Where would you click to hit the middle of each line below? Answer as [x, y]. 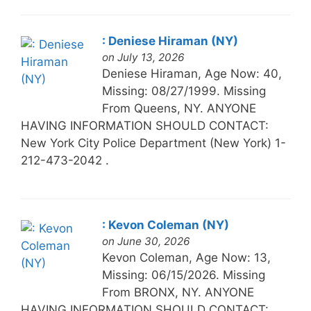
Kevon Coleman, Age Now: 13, [186, 257]
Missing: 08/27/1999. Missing [184, 91]
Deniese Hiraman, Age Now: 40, [192, 73]
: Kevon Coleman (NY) [165, 225]
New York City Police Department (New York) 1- [153, 143]
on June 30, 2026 [146, 241]
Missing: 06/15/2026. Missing [183, 275]
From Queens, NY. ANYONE [179, 108]
